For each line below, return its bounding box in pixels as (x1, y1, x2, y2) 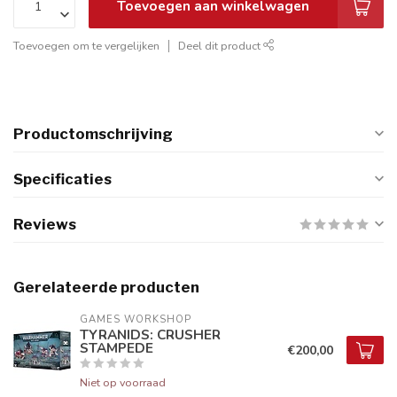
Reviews (13, 215, 76, 233)
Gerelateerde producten (13, 278, 199, 296)
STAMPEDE (80, 339, 153, 357)
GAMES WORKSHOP (80, 313, 191, 326)
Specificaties (13, 170, 112, 188)
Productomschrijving (13, 125, 173, 143)
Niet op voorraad (80, 375, 166, 390)
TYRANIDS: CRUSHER (80, 325, 221, 344)
